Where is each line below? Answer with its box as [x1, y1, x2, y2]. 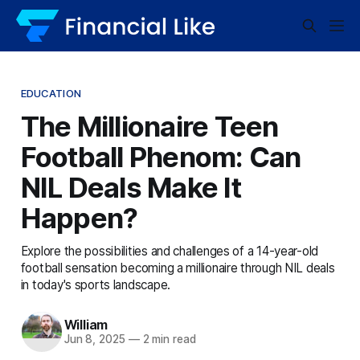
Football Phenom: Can [20, 139, 301, 174]
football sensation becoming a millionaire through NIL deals [20, 260, 335, 276]
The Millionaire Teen [20, 108, 279, 143]
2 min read [139, 333, 196, 346]
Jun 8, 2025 [63, 333, 125, 346]
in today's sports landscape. [20, 276, 171, 292]
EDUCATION [20, 86, 81, 100]
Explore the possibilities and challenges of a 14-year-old [20, 243, 319, 259]
